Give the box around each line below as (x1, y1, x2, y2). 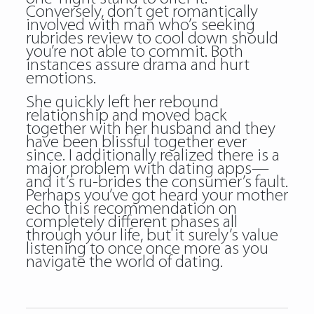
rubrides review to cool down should (25, 30, 278, 48)
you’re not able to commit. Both (25, 43, 243, 61)
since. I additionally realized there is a (25, 147, 280, 165)
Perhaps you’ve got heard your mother (25, 187, 288, 205)
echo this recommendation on (25, 200, 237, 218)
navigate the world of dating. (25, 254, 223, 271)
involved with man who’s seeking (25, 17, 255, 34)
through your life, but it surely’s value (25, 227, 278, 245)
